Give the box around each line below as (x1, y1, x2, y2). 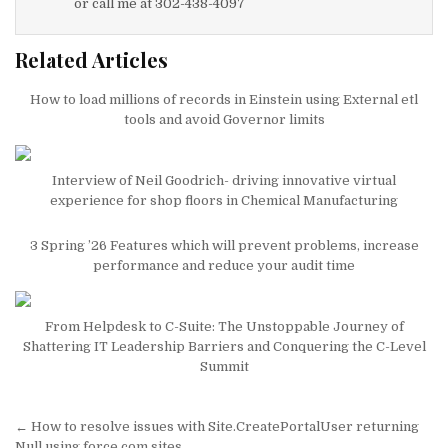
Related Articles (15, 45, 168, 73)
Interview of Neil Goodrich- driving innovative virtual (52, 172, 396, 188)
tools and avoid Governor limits (123, 111, 325, 127)
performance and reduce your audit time (93, 257, 355, 273)
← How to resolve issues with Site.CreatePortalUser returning (15, 418, 419, 434)
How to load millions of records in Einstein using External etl (30, 91, 418, 107)
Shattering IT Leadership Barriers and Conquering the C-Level (22, 338, 426, 354)
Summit (199, 358, 249, 374)
